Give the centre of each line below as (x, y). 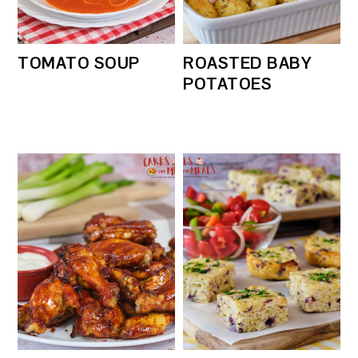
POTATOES (228, 84)
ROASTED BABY (248, 64)
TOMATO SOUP (79, 64)
